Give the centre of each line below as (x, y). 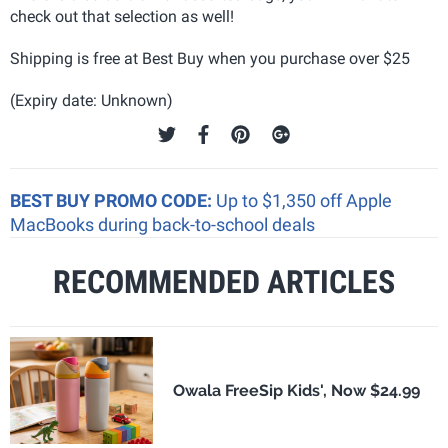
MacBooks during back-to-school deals (162, 224)
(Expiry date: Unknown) (91, 100)
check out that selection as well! (122, 16)
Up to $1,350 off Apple (304, 200)
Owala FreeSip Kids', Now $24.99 (296, 390)
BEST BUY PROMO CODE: (113, 200)
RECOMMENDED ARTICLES (224, 281)
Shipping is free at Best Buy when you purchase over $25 (210, 58)
